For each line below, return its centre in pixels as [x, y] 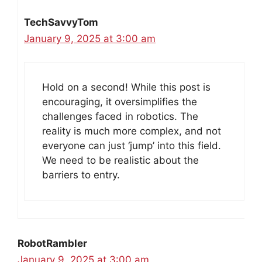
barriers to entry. [81, 175]
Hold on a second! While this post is [126, 87]
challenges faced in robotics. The [120, 117]
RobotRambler [52, 244]
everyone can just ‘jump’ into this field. [132, 146]
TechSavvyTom [61, 22]
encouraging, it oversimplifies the [120, 102]
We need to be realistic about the [120, 161]
